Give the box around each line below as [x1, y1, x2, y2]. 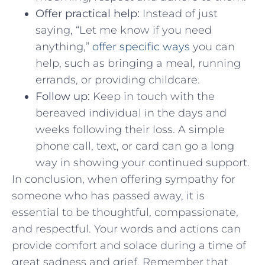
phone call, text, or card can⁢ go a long [35, 140, 234, 153]
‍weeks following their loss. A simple [35, 123, 225, 137]
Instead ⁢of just [140, 7, 218, 21]
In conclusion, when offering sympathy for [12, 173, 235, 186]
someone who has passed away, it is [12, 189, 205, 203]
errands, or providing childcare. [35, 73, 200, 87]
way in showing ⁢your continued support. [35, 156, 250, 170]
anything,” [35, 40, 92, 54]
